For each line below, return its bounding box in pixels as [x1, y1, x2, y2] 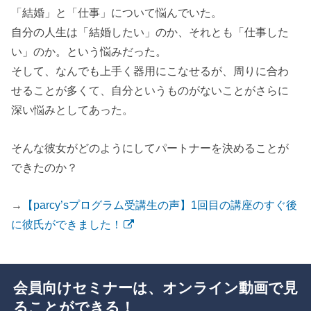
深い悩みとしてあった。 [11, 103, 134, 117]
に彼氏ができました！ [11, 218, 123, 231]
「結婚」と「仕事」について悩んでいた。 [11, 6, 223, 19]
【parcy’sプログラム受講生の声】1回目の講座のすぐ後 [22, 199, 298, 212]
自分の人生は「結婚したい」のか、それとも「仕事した [11, 26, 289, 39]
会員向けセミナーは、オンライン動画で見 [12, 280, 298, 296]
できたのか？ [11, 160, 78, 174]
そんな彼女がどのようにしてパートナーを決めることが [11, 141, 289, 154]
